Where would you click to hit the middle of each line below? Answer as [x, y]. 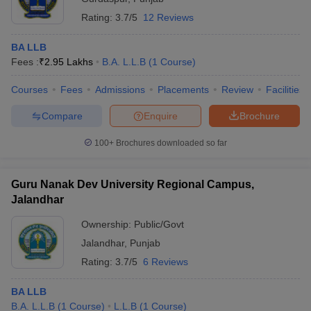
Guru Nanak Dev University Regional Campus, [133, 184]
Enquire [161, 116]
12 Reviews [168, 17]
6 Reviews [166, 262]
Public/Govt [159, 224]
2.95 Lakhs [69, 62]
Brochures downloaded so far [170, 143]
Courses [30, 90]
